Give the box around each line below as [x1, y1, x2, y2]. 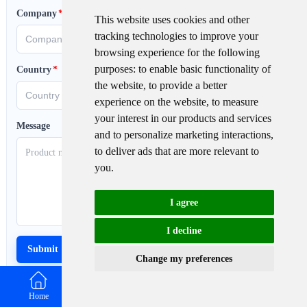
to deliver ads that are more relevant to [94, 145, 259, 157]
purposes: [94, 63, 138, 75]
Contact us [251, 291, 286, 301]
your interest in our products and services [94, 112, 271, 124]
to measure [211, 96, 258, 108]
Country [16, 64, 51, 75]
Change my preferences [136, 254, 233, 264]
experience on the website [94, 96, 206, 108]
